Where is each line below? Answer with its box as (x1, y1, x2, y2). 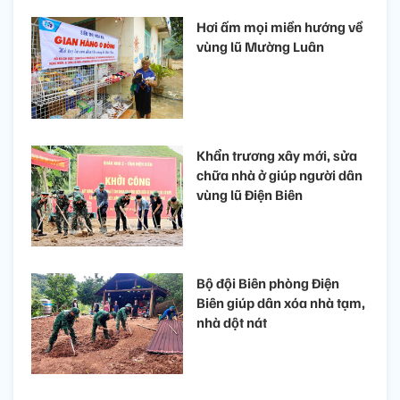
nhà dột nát (196, 312, 267, 331)
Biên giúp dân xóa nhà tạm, (196, 293, 365, 312)
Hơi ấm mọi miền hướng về (196, 18, 362, 37)
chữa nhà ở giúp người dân (196, 165, 362, 184)
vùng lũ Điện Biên (196, 185, 303, 204)
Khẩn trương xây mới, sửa (196, 146, 357, 164)
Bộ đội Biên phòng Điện (196, 273, 339, 292)
